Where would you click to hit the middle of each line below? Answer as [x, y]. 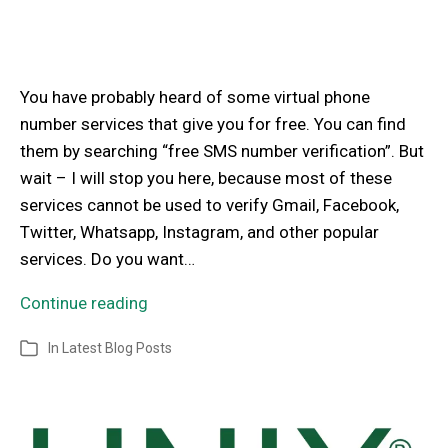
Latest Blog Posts [117, 348]
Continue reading [84, 303]
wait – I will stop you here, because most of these [206, 178]
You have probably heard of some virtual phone [195, 97]
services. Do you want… [107, 259]
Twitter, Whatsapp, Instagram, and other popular [199, 232]
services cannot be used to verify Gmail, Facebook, [209, 205]
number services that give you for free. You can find [213, 124]
